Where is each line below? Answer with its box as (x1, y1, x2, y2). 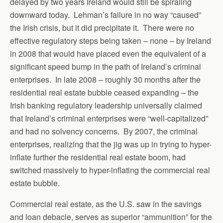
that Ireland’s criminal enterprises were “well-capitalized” (10, 112, 208, 124)
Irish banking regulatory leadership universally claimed (10, 100, 202, 111)
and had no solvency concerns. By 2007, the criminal (10, 125, 198, 137)
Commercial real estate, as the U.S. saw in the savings (10, 198, 202, 210)
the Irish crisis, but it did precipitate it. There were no (10, 22, 194, 33)
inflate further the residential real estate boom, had (10, 151, 186, 163)
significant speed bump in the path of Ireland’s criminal (10, 61, 201, 72)
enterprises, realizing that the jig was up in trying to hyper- (10, 138, 212, 150)
